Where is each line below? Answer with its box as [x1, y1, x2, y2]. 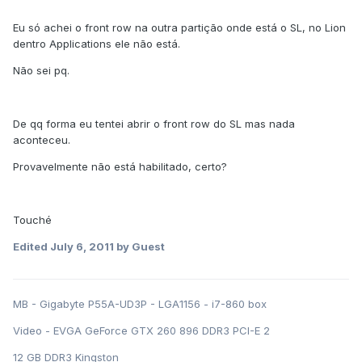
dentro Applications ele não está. [13, 37, 180, 51]
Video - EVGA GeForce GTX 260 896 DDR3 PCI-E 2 [13, 324, 270, 338]
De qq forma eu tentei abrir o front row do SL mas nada [13, 117, 295, 131]
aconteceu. [13, 133, 70, 147]
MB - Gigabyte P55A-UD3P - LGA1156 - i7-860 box [13, 297, 267, 311]
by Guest [114, 240, 165, 254]
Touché [13, 213, 52, 227]
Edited [13, 240, 50, 254]
